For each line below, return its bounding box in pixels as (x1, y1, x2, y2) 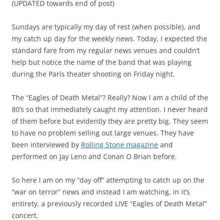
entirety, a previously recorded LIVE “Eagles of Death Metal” (12, 198, 207, 208)
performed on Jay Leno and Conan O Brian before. (12, 151, 177, 161)
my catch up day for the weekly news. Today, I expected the (12, 33, 207, 43)
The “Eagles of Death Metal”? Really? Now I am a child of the (12, 92, 208, 102)
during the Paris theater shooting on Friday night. (12, 69, 175, 79)
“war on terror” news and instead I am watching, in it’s (12, 187, 190, 196)
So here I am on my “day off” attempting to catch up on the (12, 175, 204, 185)
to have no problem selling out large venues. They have (12, 128, 194, 137)
